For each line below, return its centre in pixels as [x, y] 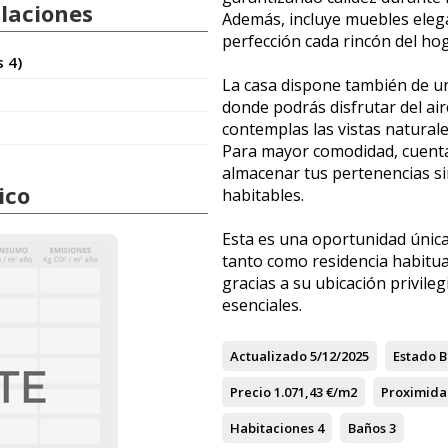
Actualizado [268, 356]
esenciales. [262, 305]
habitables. [263, 195]
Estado [414, 356]
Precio [250, 392]
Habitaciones [272, 428]
